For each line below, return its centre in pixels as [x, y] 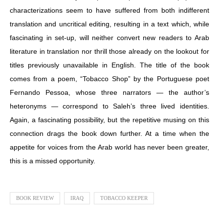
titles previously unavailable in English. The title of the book [109, 65]
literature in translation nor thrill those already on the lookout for [109, 51]
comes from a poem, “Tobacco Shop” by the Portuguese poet [109, 78]
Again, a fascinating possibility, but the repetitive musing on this [109, 120]
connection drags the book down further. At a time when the [109, 133]
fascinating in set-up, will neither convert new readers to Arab [109, 37]
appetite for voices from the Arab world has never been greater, [109, 147]
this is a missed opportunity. [53, 161]
